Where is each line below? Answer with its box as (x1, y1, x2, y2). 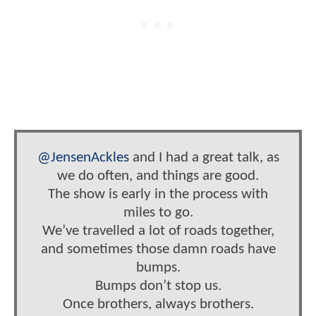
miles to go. (123, 205, 193, 220)
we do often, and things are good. (57, 168, 259, 183)
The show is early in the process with (48, 186, 268, 202)
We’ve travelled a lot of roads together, (42, 223, 274, 238)
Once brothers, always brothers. (62, 296, 254, 312)
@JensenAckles (37, 150, 129, 165)
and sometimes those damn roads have (40, 241, 276, 257)
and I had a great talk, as (128, 150, 279, 165)
